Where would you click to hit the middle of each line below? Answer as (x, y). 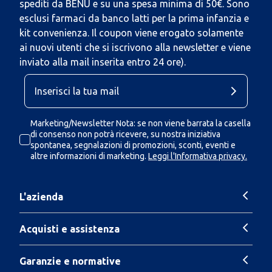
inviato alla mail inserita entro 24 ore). (103, 62)
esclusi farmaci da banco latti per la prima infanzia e (134, 18)
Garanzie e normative (70, 261)
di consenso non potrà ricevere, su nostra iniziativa (125, 134)
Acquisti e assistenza (70, 229)
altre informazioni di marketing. (88, 156)
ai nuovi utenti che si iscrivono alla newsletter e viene (135, 47)
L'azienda (41, 196)
